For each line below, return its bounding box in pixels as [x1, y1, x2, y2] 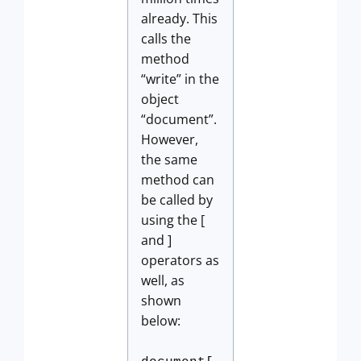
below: [141, 312, 180, 330]
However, [141, 131, 198, 148]
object [141, 90, 179, 108]
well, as [141, 272, 185, 289]
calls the [141, 30, 191, 48]
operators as [141, 251, 219, 269]
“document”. [141, 110, 217, 128]
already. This [141, 10, 218, 27]
